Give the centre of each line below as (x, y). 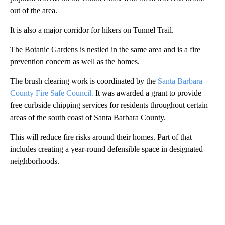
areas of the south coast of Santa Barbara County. (88, 117)
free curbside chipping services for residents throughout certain (109, 105)
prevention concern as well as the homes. (75, 61)
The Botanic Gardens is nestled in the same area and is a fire (105, 49)
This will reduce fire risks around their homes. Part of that (101, 137)
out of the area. (34, 10)
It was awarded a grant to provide (147, 93)
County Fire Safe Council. (52, 93)
